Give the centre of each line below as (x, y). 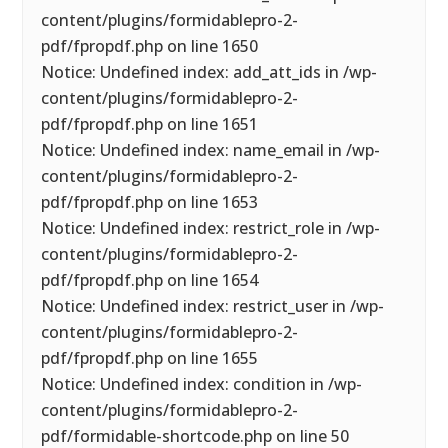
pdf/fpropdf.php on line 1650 (150, 46)
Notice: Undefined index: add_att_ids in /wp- (209, 72)
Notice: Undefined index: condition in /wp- (202, 384)
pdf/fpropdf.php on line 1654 (150, 280)
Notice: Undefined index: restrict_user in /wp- (213, 306)
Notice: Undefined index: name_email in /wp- (211, 150)
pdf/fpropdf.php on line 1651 (150, 124)
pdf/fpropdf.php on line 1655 (150, 358)
